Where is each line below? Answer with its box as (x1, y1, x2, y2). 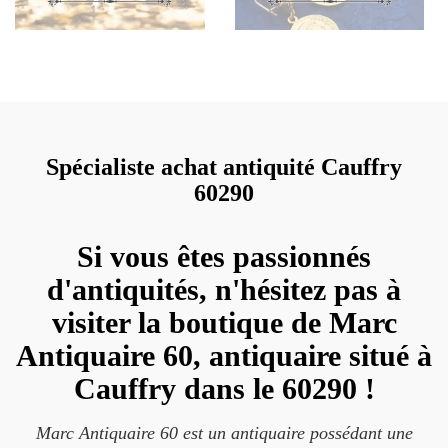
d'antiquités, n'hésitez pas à (47, 273, 401, 306)
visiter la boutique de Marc (51, 306, 397, 339)
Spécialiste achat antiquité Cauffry (46, 154, 402, 180)
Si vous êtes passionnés (77, 240, 371, 273)
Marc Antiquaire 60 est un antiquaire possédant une (35, 423, 413, 443)
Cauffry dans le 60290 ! (73, 372, 375, 405)
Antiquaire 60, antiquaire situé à (16, 339, 432, 372)
